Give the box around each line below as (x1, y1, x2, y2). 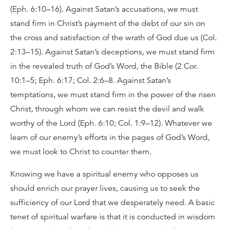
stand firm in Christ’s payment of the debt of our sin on (10, 18, 205, 28)
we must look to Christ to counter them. (10, 147, 152, 157)
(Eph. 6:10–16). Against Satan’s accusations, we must (10, 4, 198, 14)
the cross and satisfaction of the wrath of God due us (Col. (10, 33, 217, 43)
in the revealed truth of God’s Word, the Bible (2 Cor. (10, 61, 198, 71)
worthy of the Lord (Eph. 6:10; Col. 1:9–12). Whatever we (10, 118, 212, 128)
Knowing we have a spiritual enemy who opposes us (10, 169, 198, 179)
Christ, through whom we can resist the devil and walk (10, 104, 204, 114)
